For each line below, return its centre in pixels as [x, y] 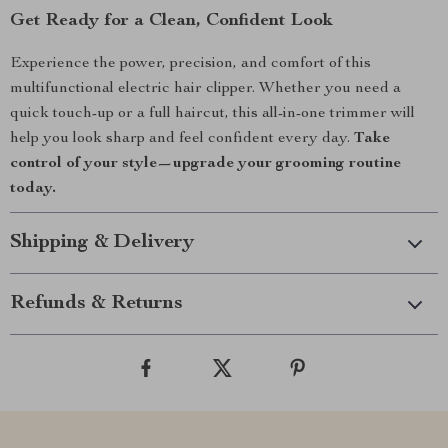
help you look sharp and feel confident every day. [182, 139]
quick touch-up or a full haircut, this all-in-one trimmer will [212, 114]
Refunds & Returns [96, 304]
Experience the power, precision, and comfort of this [190, 64]
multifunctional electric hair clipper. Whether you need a [205, 89]
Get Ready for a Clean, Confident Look [171, 21]
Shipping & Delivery [102, 243]
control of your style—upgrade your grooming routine [205, 164]
